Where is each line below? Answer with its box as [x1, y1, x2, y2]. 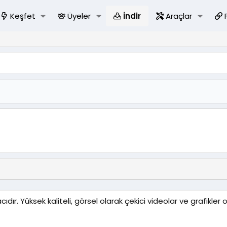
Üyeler [67, 11, 91, 21]
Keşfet [10, 11, 35, 21]
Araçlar [166, 11, 193, 21]
